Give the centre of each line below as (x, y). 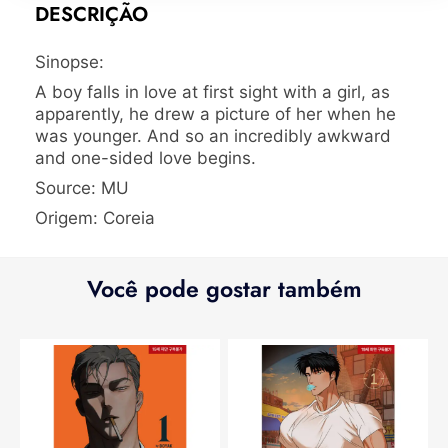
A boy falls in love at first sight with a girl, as (212, 91)
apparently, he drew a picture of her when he (215, 113)
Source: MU (82, 187)
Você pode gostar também (224, 288)
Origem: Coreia (95, 217)
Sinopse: (69, 61)
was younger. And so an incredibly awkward (213, 135)
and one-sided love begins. (145, 157)
